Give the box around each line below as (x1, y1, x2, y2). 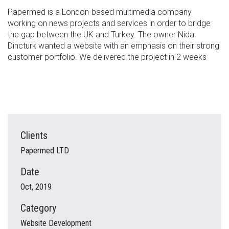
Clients (20, 129, 48, 142)
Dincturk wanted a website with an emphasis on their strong (8, 40, 219, 51)
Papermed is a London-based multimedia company (8, 7, 192, 17)
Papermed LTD (20, 145, 69, 155)
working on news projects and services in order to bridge (8, 18, 211, 28)
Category (20, 201, 56, 214)
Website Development (20, 218, 91, 228)
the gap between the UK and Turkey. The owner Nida (8, 29, 194, 39)
